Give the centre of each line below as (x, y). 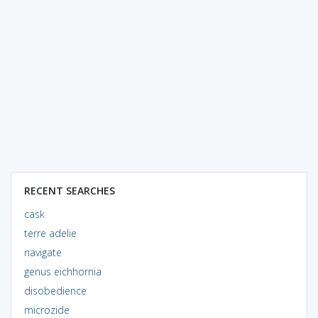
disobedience (55, 290)
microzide (46, 309)
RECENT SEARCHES (69, 190)
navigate (43, 252)
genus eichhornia (62, 271)
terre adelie (50, 233)
